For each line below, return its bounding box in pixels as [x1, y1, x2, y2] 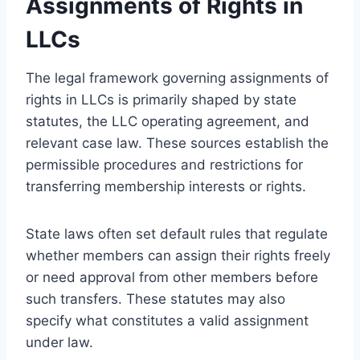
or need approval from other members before [26, 268, 318, 285]
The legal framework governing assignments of [26, 69, 329, 86]
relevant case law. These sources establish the [26, 134, 329, 151]
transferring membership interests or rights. [26, 178, 306, 194]
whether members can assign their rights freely [26, 247, 330, 264]
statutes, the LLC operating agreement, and [26, 112, 309, 129]
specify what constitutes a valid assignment [26, 312, 309, 329]
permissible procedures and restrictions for [26, 156, 303, 173]
